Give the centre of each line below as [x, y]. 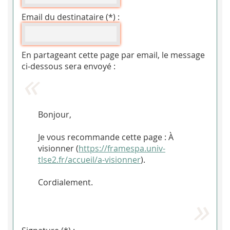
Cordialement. [65, 182]
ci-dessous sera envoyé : [69, 66]
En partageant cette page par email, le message [113, 55]
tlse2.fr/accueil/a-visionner [89, 159]
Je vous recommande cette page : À [106, 137]
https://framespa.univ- [122, 148]
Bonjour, [55, 114]
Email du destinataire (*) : [71, 17]
